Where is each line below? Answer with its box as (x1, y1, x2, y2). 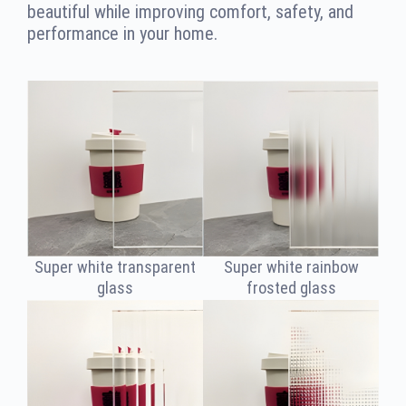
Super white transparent (34, 256, 196, 276)
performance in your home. (27, 23, 217, 45)
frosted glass (246, 278, 336, 298)
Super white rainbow (223, 257, 359, 277)
